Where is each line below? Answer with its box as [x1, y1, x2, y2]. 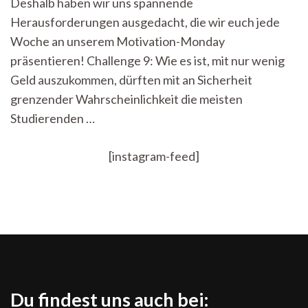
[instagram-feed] [109, 148, 199, 164]
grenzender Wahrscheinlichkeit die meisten [10, 91, 243, 107]
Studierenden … [10, 111, 95, 126]
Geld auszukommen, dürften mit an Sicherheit [10, 72, 252, 88]
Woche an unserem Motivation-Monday [10, 34, 225, 49]
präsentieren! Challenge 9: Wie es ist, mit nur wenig [10, 53, 285, 69]
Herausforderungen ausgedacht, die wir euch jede [10, 14, 280, 30]
